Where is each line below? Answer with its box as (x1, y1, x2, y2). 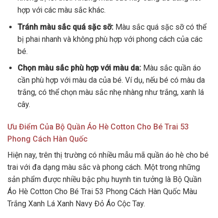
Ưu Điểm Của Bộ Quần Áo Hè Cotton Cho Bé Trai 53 (7, 122, 189, 132)
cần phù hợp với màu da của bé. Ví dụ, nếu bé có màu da (17, 75, 205, 85)
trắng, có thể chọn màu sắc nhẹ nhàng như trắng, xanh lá (17, 88, 204, 97)
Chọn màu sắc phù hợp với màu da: (17, 63, 141, 73)
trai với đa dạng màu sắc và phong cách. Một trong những (7, 163, 200, 172)
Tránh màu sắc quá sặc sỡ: (17, 22, 113, 32)
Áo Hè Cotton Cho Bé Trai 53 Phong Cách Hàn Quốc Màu (7, 187, 197, 197)
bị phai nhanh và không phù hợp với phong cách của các (17, 34, 202, 44)
